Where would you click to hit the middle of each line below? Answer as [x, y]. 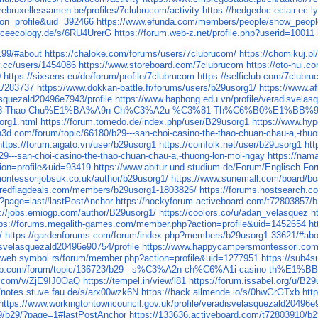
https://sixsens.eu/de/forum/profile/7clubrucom [99, 77]
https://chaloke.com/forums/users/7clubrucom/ [141, 54]
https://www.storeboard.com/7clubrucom [161, 65]
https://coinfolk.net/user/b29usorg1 [231, 145]
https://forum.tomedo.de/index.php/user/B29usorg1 [145, 122]
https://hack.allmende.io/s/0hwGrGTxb [221, 292]
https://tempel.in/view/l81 [135, 281]
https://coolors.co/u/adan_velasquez [234, 213]
